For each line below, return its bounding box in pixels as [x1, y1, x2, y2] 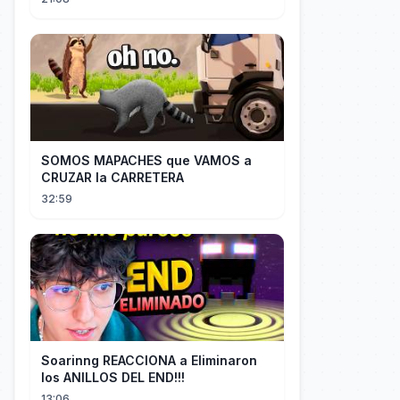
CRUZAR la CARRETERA [41, 170, 184, 185]
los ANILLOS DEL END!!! [41, 370, 185, 385]
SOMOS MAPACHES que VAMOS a [41, 153, 252, 168]
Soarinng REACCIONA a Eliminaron [41, 353, 257, 368]
